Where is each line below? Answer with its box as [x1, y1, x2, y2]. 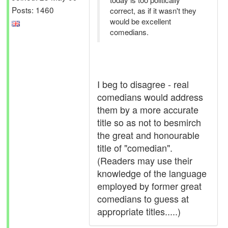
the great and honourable [97, 128, 199, 141]
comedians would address [97, 90, 203, 103]
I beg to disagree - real [97, 77, 189, 91]
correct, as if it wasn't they [110, 5, 196, 16]
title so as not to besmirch [97, 116, 201, 129]
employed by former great [97, 179, 202, 192]
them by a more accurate [97, 103, 198, 116]
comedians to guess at [97, 192, 189, 205]
